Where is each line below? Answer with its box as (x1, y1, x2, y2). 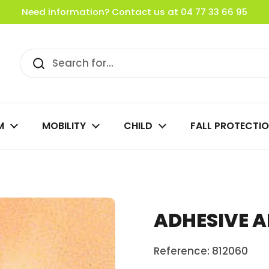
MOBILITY (42, 119, 86, 133)
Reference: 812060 (154, 244, 248, 258)
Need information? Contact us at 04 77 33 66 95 (21, 5, 247, 18)
